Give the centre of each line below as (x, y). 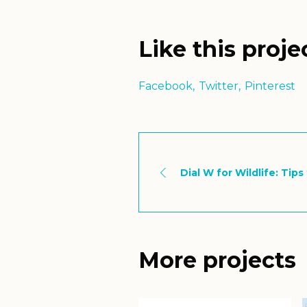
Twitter (219, 86)
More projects (217, 260)
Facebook (165, 86)
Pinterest (270, 86)
